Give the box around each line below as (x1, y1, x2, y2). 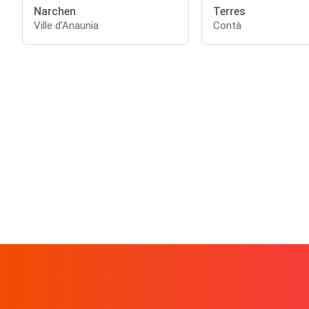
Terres (212, 5, 246, 18)
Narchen (34, 5, 76, 18)
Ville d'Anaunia (34, 19, 99, 32)
